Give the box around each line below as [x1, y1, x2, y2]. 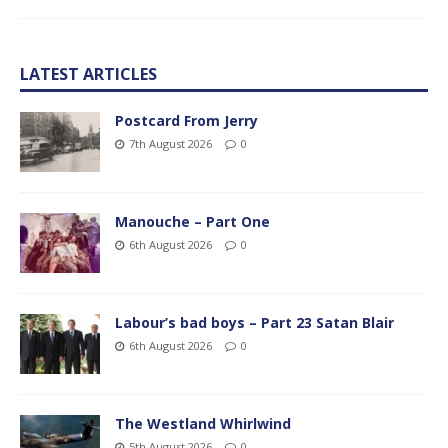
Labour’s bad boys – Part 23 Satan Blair [115, 313, 394, 333]
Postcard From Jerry [115, 111, 258, 131]
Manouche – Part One [115, 212, 270, 232]
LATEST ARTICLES [20, 63, 157, 86]
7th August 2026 [129, 136, 212, 152]
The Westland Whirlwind [115, 414, 291, 434]
